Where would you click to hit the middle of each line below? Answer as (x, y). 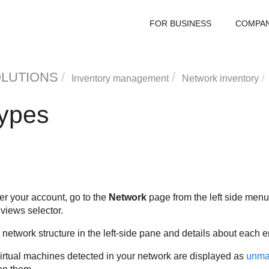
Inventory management (120, 78)
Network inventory (220, 78)
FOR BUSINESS (180, 23)
